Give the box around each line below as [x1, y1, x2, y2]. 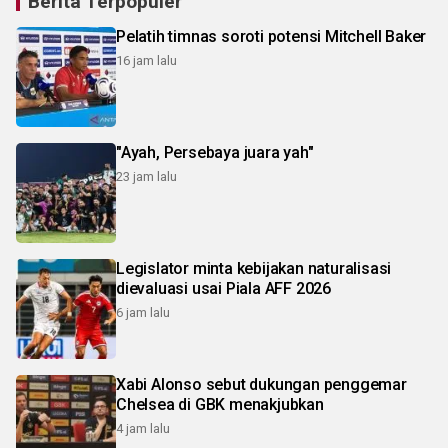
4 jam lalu [116, 421, 170, 437]
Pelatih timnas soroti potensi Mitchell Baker [116, 27, 427, 47]
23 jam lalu [116, 169, 177, 185]
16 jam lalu [116, 53, 177, 69]
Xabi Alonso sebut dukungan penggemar [116, 375, 407, 395]
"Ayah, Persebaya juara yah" [116, 143, 314, 163]
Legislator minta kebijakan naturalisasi [116, 259, 392, 279]
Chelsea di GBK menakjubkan [116, 395, 324, 415]
